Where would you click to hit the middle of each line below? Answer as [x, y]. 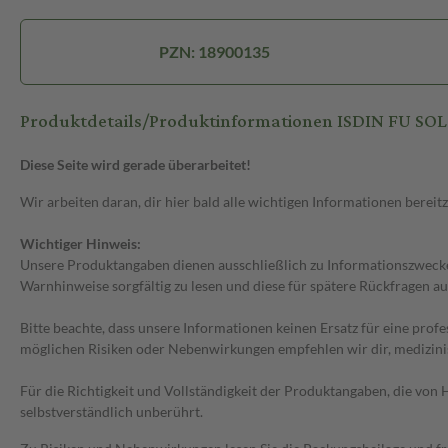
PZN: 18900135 [215, 52]
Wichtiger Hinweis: [80, 244]
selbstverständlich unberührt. [111, 412]
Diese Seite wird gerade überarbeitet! [135, 165]
